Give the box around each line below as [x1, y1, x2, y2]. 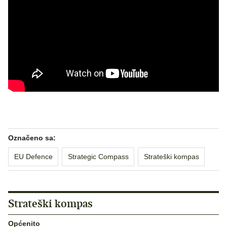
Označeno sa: [8, 133, 56, 142]
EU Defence [14, 152, 53, 161]
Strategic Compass [67, 152, 129, 161]
